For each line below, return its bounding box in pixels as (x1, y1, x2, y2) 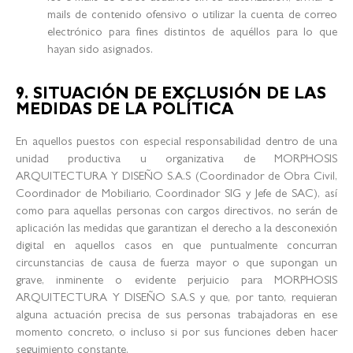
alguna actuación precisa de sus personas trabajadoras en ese (16, 310, 337, 322)
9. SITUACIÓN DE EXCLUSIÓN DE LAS (16, 87, 326, 103)
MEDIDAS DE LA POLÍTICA (16, 102, 234, 119)
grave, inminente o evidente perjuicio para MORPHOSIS (16, 275, 337, 288)
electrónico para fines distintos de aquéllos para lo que (47, 28, 337, 40)
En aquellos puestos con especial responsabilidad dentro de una (16, 136, 337, 149)
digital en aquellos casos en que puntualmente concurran (16, 240, 337, 253)
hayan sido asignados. (47, 45, 153, 58)
